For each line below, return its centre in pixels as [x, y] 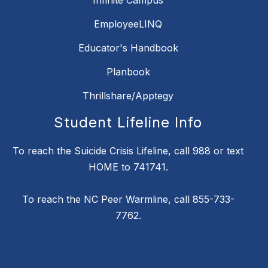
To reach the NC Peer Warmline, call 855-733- [128, 200]
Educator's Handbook [128, 48]
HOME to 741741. [128, 167]
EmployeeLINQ [128, 24]
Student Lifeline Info [128, 123]
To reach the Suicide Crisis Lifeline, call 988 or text [128, 151]
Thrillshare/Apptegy [128, 96]
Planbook [128, 72]
